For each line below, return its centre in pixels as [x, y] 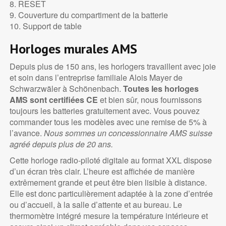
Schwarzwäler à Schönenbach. [66, 89]
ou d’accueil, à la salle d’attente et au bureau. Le [96, 205]
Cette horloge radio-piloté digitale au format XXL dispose [110, 160]
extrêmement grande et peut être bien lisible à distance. [108, 183]
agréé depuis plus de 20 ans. [61, 144]
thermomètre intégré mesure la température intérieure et [108, 216]
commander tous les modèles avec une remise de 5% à [108, 122]
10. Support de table [45, 26]
